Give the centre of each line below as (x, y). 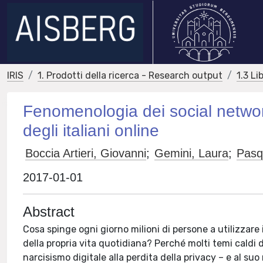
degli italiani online (91, 131)
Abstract (49, 212)
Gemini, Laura (192, 153)
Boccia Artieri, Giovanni (86, 153)
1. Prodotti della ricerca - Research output (130, 75)
